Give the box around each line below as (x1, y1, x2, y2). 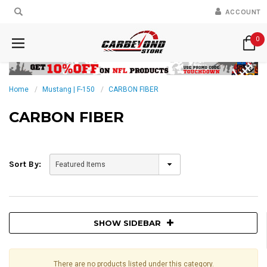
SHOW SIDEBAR (93, 218, 161, 228)
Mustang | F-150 (42, 85, 95, 94)
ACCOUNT (225, 8, 261, 16)
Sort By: (9, 159, 42, 169)
